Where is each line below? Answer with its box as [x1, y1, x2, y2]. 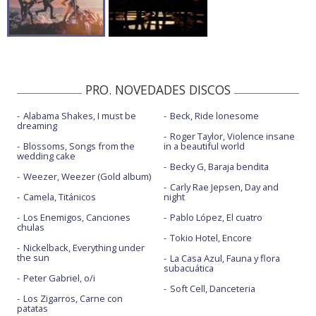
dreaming [17, 119, 57, 132]
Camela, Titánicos [23, 190, 96, 203]
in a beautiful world [163, 139, 245, 152]
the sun [17, 250, 49, 264]
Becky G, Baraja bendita [169, 159, 269, 173]
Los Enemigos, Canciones [23, 210, 130, 224]
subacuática [163, 261, 214, 274]
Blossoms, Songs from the [23, 139, 135, 152]
